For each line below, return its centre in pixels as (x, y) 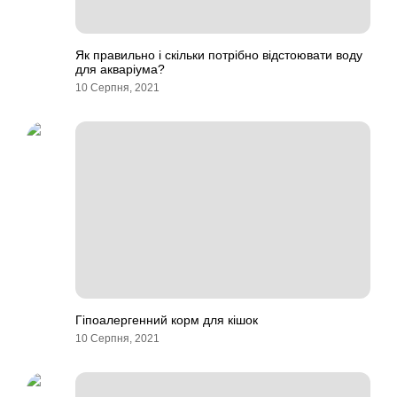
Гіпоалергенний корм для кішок (167, 320)
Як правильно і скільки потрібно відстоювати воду (219, 55)
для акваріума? (120, 69)
